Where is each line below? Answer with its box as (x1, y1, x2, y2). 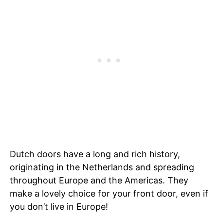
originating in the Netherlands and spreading (10, 162, 194, 173)
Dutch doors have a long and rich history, (10, 149, 180, 160)
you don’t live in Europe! (10, 201, 108, 212)
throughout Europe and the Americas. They (10, 175, 188, 186)
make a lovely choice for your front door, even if (10, 188, 208, 199)
